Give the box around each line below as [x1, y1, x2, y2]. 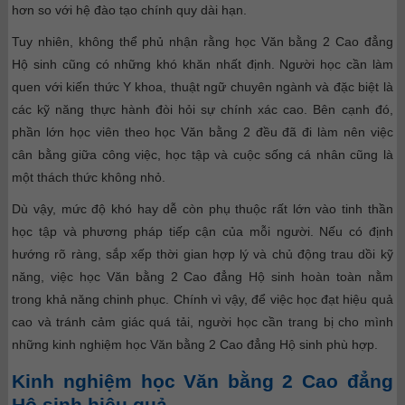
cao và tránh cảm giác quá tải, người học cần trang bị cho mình [12, 314, 393, 329]
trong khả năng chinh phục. [12, 291, 174, 306]
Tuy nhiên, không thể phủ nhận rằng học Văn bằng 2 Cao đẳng [12, 33, 393, 49]
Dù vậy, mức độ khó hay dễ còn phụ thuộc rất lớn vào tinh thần [12, 201, 393, 216]
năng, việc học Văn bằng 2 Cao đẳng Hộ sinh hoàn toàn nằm [12, 268, 393, 284]
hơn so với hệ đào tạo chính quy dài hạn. [12, 2, 248, 17]
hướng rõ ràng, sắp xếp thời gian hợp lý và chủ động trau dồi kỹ [12, 246, 393, 261]
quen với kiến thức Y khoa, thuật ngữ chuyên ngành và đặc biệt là [12, 79, 393, 94]
